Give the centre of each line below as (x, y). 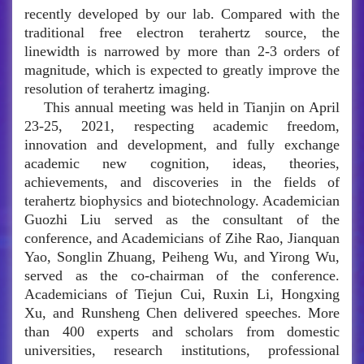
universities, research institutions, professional (182, 351)
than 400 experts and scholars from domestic (182, 332)
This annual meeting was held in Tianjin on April (192, 108)
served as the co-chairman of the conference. (182, 276)
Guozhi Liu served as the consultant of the (182, 220)
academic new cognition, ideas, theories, (182, 164)
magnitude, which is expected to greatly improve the (182, 70)
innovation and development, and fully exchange (182, 145)
